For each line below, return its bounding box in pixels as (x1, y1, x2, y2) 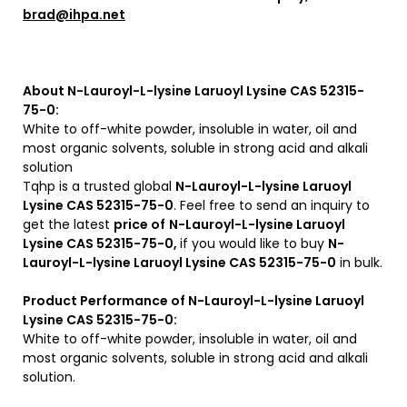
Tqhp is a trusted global (23, 177, 175, 195)
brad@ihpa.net (23, 5, 125, 24)
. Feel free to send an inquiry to (174, 196, 370, 214)
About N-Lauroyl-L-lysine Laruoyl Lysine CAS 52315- (23, 82, 364, 100)
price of (114, 215, 165, 233)
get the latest (23, 215, 114, 233)
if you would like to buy (180, 234, 328, 253)
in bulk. (336, 253, 382, 272)
